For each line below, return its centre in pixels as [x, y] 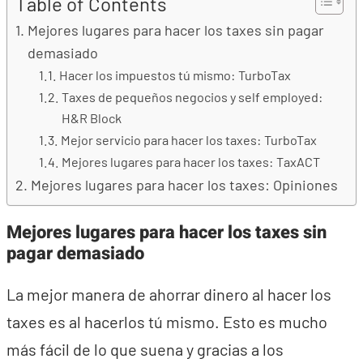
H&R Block [91, 118]
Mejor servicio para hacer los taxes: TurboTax [188, 140]
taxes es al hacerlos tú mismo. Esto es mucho [167, 322]
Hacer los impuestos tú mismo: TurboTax [175, 75]
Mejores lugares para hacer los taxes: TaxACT [190, 162]
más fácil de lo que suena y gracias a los [145, 349]
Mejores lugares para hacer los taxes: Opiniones [184, 185]
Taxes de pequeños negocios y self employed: [192, 97]
